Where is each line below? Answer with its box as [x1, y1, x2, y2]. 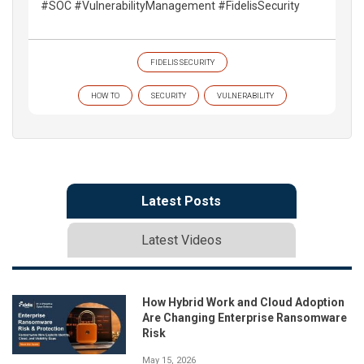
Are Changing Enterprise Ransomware [142, 310, 347, 324]
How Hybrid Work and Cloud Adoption [142, 295, 344, 309]
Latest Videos [141, 232, 222, 248]
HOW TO [90, 90, 119, 100]
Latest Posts [141, 193, 221, 209]
